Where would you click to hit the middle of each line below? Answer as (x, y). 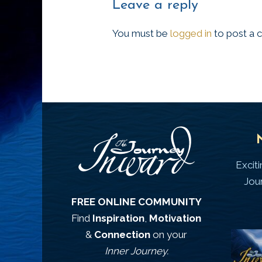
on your (169, 235)
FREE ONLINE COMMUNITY (136, 202)
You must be (141, 33)
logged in (191, 33)
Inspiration (119, 218)
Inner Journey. (136, 251)
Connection (123, 235)
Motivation (175, 218)
